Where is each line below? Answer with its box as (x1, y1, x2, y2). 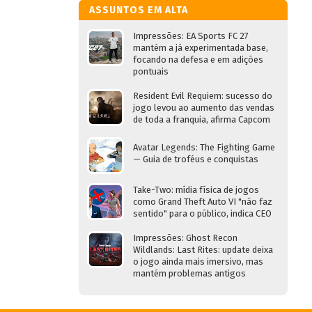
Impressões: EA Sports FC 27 (133, 31, 249, 41)
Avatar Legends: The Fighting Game (133, 142, 275, 153)
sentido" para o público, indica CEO (133, 208, 272, 219)
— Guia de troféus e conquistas (133, 154, 258, 164)
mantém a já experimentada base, (133, 42, 268, 53)
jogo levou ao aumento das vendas (133, 102, 274, 113)
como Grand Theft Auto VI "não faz (133, 196, 272, 207)
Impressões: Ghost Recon (133, 233, 237, 243)
